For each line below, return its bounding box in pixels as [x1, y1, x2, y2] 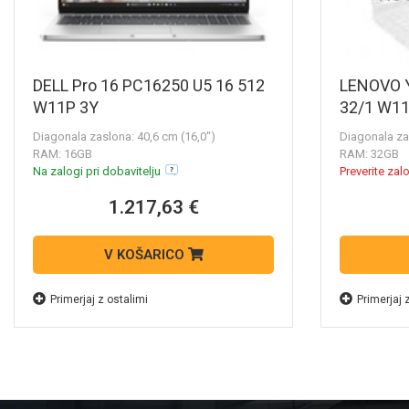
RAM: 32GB [340, 147, 399, 162]
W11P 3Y [33, 98, 99, 118]
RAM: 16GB [33, 147, 92, 162]
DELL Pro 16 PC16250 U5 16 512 [33, 76, 265, 96]
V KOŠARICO [103, 246, 188, 264]
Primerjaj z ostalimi [50, 293, 148, 307]
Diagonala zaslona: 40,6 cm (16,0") [33, 130, 215, 144]
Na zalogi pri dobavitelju [33, 164, 161, 179]
